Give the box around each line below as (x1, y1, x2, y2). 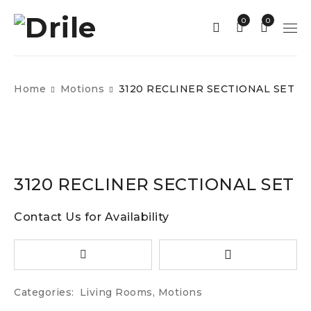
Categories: (14, 286, 74, 299)
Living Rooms (79, 286, 153, 299)
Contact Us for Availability (14, 210, 169, 224)
